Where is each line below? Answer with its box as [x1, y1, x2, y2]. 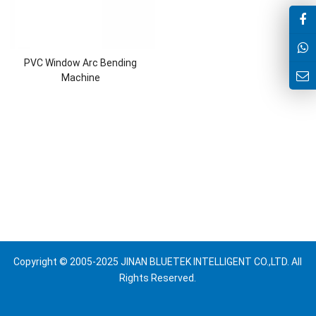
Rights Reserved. [119, 272, 197, 284]
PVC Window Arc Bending [24, 56, 138, 68]
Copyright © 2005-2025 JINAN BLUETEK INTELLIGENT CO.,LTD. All [13, 256, 303, 267]
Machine [61, 71, 100, 83]
